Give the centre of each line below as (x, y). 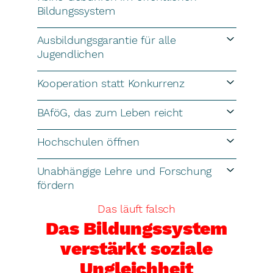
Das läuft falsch (136, 209)
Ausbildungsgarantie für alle (106, 40)
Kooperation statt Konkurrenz (111, 83)
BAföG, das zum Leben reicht (110, 113)
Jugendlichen (70, 54)
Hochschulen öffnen (88, 142)
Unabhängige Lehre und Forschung (124, 171)
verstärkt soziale (136, 249)
